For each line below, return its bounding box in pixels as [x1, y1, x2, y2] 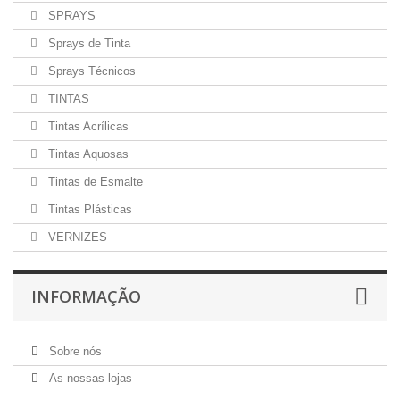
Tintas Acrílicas [45, 120, 129, 133]
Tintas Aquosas [45, 147, 129, 161]
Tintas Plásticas [45, 203, 132, 216]
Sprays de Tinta [45, 37, 130, 50]
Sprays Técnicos [45, 64, 136, 78]
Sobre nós [46, 345, 102, 358]
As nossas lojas [46, 371, 132, 385]
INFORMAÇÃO [31, 286, 141, 307]
